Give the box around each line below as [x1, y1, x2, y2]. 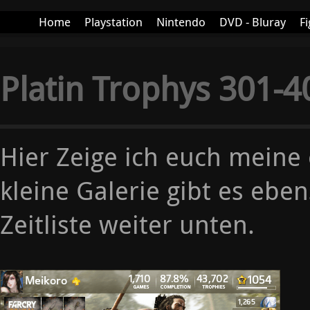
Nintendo [156, 14, 206, 30]
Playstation [84, 14, 143, 30]
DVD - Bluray [219, 14, 286, 30]
